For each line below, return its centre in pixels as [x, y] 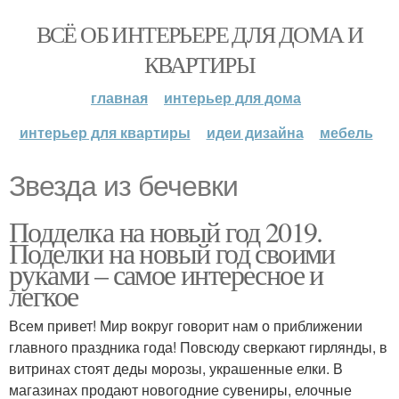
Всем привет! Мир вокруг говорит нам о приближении [186, 326]
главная [119, 98]
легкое [44, 295]
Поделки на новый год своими [172, 252]
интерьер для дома [232, 98]
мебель [346, 132]
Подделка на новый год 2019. [166, 231]
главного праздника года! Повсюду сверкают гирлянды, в [198, 347]
